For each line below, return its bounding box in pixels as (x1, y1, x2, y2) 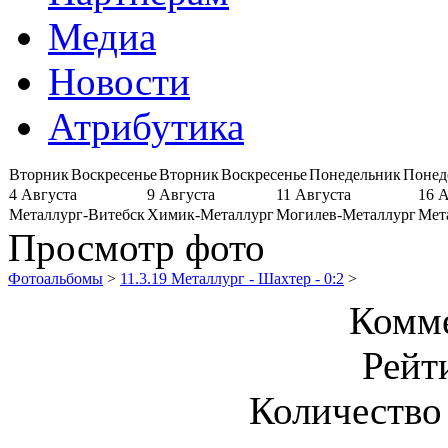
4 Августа (9, 185, 77, 203)
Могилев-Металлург (276, 205, 416, 223)
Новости (48, 59, 190, 103)
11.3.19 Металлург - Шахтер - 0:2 (120, 269, 344, 287)
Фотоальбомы (8, 269, 103, 287)
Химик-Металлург (147, 205, 274, 223)
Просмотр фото (8, 225, 265, 269)
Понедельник (309, 165, 401, 183)
